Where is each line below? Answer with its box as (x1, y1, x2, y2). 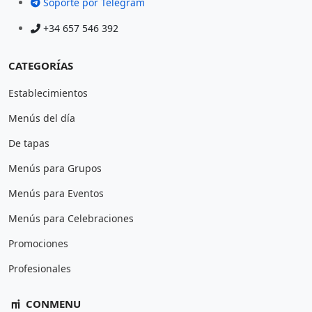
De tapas (8, 136, 49, 150)
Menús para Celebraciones (8, 212, 134, 225)
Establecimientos (8, 86, 88, 100)
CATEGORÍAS (8, 58, 73, 72)
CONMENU (23, 297, 81, 311)
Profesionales (8, 262, 71, 275)
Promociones (8, 237, 68, 250)
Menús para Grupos (8, 162, 102, 175)
